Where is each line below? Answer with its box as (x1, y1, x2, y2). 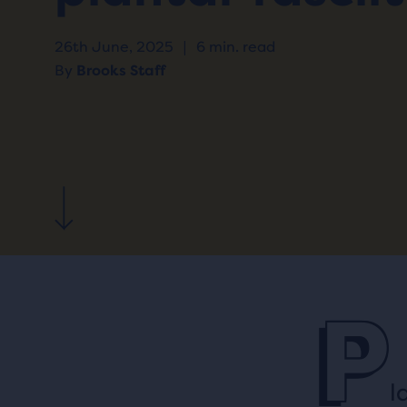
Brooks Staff (76, 62, 165, 79)
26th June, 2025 (55, 38, 174, 55)
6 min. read (196, 38, 275, 55)
